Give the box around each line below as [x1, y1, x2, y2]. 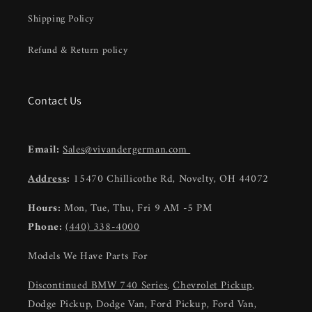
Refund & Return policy [28, 42, 128, 59]
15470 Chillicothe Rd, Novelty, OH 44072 [73, 170, 269, 189]
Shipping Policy [28, 10, 94, 28]
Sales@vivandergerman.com [63, 141, 191, 159]
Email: [28, 141, 60, 159]
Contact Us [28, 93, 82, 108]
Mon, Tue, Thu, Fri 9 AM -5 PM [61, 199, 212, 218]
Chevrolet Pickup [173, 276, 253, 295]
